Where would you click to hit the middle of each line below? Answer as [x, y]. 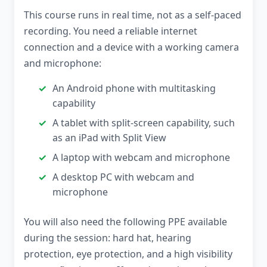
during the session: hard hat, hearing [108, 238]
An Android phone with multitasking [134, 89]
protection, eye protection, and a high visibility [128, 254]
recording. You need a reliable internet [111, 31]
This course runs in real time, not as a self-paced [133, 15]
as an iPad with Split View [109, 138]
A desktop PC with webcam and [123, 177]
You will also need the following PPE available [125, 222]
